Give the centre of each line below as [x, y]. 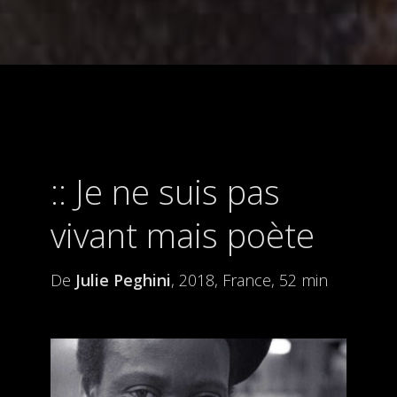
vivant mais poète [182, 235]
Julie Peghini [123, 280]
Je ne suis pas [177, 191]
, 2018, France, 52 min [249, 280]
